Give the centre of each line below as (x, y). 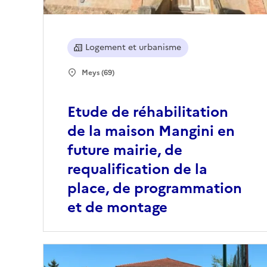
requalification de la (137, 170)
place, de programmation (155, 189)
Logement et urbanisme (133, 48)
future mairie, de (125, 150)
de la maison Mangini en (151, 131)
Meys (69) (98, 73)
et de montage (117, 208)
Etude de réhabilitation (148, 112)
